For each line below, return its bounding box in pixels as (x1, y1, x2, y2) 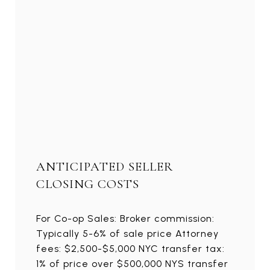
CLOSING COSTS (36, 176, 139, 192)
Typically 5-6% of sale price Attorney (36, 227, 219, 239)
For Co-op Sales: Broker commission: (36, 212, 215, 224)
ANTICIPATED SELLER (36, 159, 173, 174)
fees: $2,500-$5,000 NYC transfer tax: (36, 242, 225, 254)
